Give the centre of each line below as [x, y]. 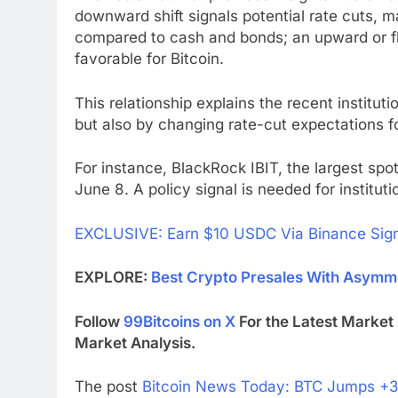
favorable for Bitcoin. [149, 59]
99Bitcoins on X [179, 321]
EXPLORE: [113, 278]
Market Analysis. [135, 342]
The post [108, 387]
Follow [99, 321]
